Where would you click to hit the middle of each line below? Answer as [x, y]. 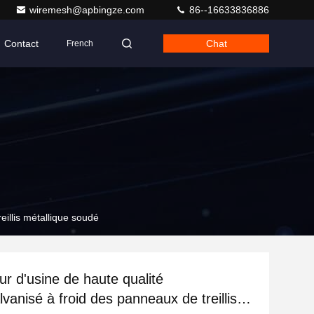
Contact [21, 43]
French [80, 43]
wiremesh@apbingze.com [88, 10]
